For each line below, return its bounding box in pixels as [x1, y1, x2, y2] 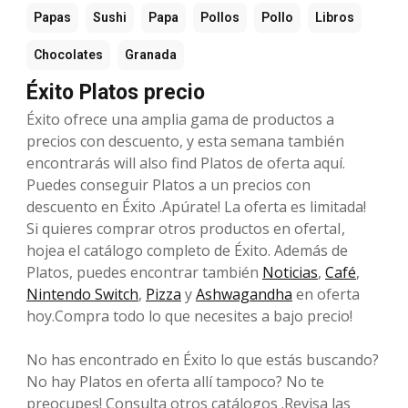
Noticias [262, 261, 318, 282]
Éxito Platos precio [26, 79, 205, 105]
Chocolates [34, 46, 103, 62]
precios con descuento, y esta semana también [26, 130, 344, 151]
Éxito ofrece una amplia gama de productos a [26, 108, 334, 129]
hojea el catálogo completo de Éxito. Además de [26, 240, 348, 260]
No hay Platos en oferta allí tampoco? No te [26, 371, 324, 392]
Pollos [200, 9, 240, 25]
